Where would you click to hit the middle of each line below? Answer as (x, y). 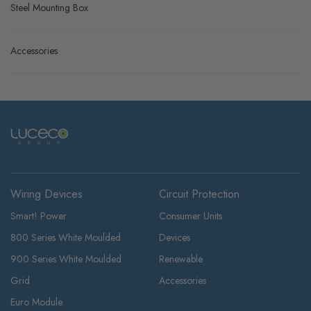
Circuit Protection (199, 278)
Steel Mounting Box (49, 91)
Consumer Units (191, 300)
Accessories (34, 134)
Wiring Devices (47, 278)
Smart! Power (39, 300)
